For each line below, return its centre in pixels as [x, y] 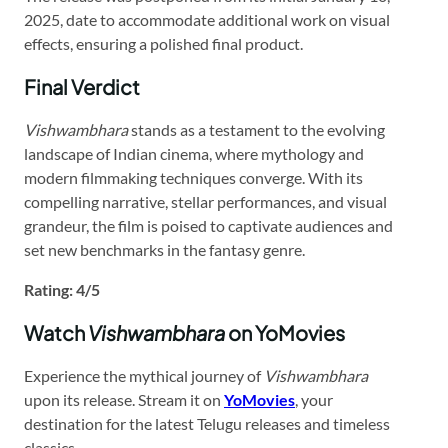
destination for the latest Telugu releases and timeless [207, 423]
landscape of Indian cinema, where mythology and [194, 153]
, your [314, 399]
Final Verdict [82, 86]
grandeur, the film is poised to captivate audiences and [208, 225]
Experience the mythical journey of [144, 375]
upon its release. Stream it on [124, 399]
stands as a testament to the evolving [256, 129]
